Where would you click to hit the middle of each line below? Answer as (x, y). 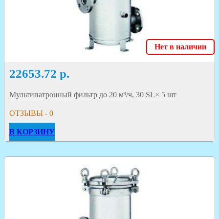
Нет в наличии (180, 47)
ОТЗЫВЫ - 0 (31, 113)
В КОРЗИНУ (32, 132)
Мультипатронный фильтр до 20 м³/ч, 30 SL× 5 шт (93, 95)
